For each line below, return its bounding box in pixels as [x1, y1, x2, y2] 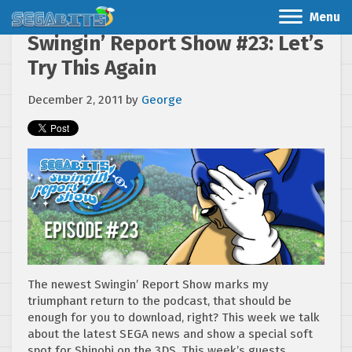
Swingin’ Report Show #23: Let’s [27, 31, 324, 56]
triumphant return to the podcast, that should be [27, 294, 291, 309]
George [141, 93, 182, 107]
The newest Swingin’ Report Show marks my [27, 277, 269, 292]
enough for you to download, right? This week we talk [27, 310, 320, 325]
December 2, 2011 [27, 93, 123, 107]
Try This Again [27, 56, 156, 80]
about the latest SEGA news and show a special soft [27, 327, 313, 342]
